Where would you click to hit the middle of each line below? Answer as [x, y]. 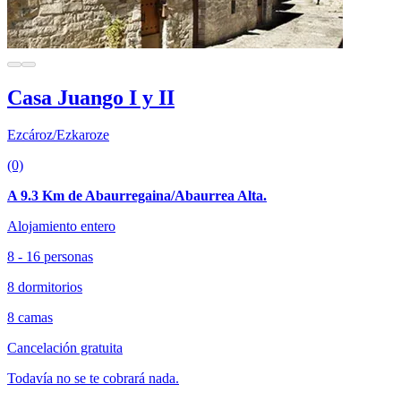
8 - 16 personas [50, 257]
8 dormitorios [45, 287]
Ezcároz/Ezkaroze [58, 135]
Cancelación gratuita [65, 348]
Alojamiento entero [61, 226]
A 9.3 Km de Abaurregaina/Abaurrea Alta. [137, 196]
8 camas [30, 318]
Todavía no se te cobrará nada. [93, 379]
